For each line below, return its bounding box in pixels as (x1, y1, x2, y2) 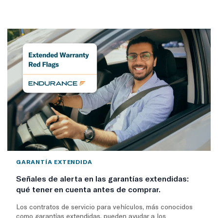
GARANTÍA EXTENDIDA (16, 158, 93, 165)
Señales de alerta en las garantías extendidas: (16, 173, 189, 183)
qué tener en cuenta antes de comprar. (16, 184, 161, 194)
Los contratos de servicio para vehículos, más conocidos (16, 202, 193, 211)
